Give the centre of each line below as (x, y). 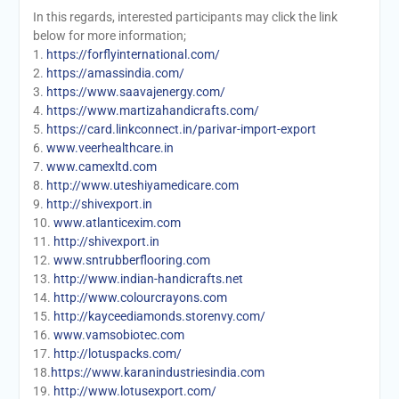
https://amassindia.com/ (115, 73)
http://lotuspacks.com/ (117, 354)
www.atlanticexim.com (117, 223)
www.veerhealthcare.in (110, 148)
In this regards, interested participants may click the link (185, 17)
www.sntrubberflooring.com (131, 261)
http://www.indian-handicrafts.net (148, 279)
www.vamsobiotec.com (118, 335)
